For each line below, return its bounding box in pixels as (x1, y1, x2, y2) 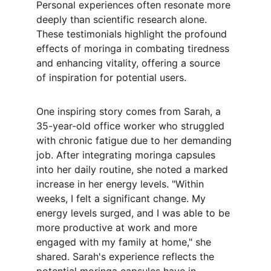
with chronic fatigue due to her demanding (36, 134, 235, 146)
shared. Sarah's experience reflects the (36, 250, 217, 263)
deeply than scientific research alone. (36, 13, 210, 25)
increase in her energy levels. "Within (36, 178, 207, 190)
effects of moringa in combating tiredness (36, 42, 232, 54)
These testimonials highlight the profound (36, 28, 230, 40)
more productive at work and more (36, 221, 200, 233)
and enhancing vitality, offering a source (36, 57, 223, 69)
